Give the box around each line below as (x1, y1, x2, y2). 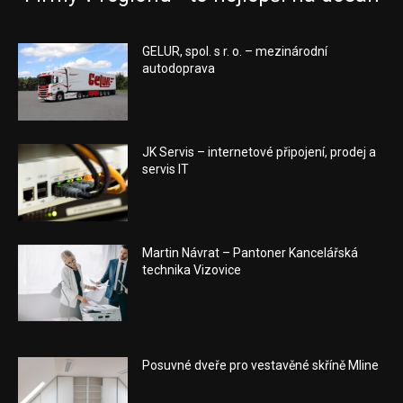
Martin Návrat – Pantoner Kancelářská (142, 245, 359, 260)
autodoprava (142, 61, 216, 76)
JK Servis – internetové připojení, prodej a (142, 145, 377, 160)
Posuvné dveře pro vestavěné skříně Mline (142, 358, 380, 373)
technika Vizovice (142, 262, 242, 277)
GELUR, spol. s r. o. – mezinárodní (142, 44, 328, 59)
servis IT (142, 162, 190, 177)
